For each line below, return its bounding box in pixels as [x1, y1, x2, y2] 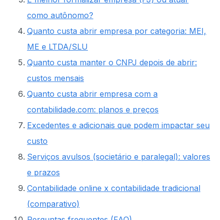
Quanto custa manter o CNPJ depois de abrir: [27, 57, 197, 67]
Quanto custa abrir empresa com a [27, 89, 158, 99]
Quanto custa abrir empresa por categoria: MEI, [27, 26, 206, 36]
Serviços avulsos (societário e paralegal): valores [27, 152, 210, 162]
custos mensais [27, 73, 84, 83]
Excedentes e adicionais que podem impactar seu [27, 120, 210, 130]
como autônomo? [27, 10, 93, 20]
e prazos [27, 167, 60, 177]
